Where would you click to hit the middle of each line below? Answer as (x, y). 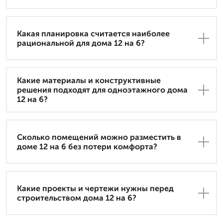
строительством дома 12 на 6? (77, 198)
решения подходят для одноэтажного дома (102, 90)
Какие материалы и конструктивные (89, 81)
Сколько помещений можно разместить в (99, 137)
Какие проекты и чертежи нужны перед (95, 188)
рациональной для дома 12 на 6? (81, 43)
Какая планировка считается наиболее (93, 33)
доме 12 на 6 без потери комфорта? (87, 146)
